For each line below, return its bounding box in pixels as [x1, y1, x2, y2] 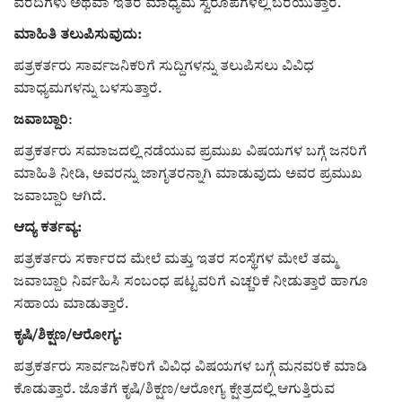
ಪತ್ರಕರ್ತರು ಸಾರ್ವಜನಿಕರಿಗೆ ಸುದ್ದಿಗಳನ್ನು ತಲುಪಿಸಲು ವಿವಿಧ [13, 59, 314, 74]
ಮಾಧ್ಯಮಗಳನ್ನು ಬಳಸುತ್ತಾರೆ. [13, 82, 162, 96]
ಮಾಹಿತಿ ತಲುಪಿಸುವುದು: [13, 28, 141, 42]
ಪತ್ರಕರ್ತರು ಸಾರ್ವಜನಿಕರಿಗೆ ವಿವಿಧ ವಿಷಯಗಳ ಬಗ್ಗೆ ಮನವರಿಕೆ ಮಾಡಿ [13, 360, 367, 374]
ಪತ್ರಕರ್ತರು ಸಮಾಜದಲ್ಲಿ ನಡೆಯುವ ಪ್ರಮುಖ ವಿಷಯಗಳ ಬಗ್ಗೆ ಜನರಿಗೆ [13, 144, 367, 159]
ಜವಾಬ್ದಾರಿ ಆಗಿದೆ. [13, 189, 109, 204]
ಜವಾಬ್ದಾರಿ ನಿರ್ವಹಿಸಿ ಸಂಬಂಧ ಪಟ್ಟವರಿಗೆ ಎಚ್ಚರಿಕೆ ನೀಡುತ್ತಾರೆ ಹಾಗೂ [13, 275, 368, 289]
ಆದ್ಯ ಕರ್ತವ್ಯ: [13, 221, 81, 235]
